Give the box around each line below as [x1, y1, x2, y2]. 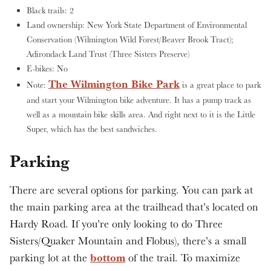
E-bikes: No [27, 63, 70, 74]
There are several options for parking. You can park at [10, 183, 253, 197]
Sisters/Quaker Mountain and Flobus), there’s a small [10, 233, 246, 247]
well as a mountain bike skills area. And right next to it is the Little [27, 109, 255, 120]
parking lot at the [10, 250, 90, 264]
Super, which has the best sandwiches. [27, 123, 157, 134]
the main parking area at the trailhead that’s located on [10, 200, 258, 214]
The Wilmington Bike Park [48, 76, 180, 91]
